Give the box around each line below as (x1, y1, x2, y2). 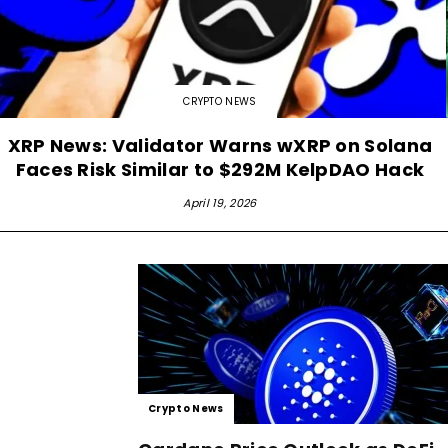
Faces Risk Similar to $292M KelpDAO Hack (15, 156, 425, 182)
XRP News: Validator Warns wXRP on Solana (7, 132, 433, 158)
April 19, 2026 (183, 194, 257, 211)
